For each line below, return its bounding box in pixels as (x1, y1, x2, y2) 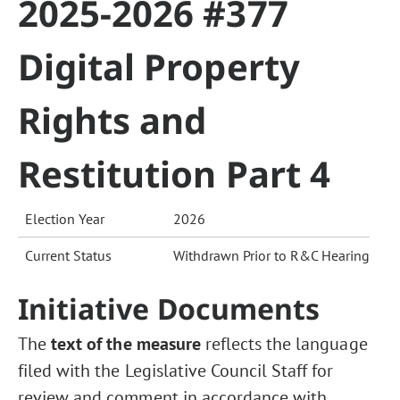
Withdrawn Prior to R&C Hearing (173, 246, 370, 264)
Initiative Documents (18, 289, 321, 328)
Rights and (18, 96, 207, 145)
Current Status (25, 246, 112, 264)
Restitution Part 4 (18, 149, 330, 198)
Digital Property (18, 42, 300, 91)
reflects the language (204, 332, 368, 355)
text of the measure (51, 332, 205, 355)
